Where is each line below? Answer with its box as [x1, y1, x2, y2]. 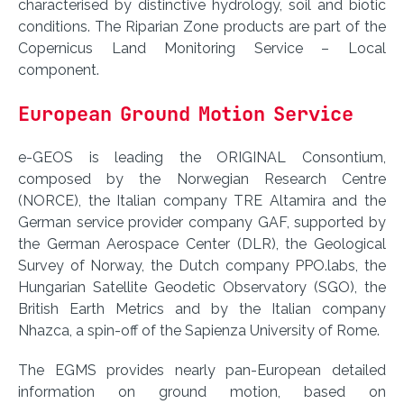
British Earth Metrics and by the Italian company [18, 300, 386, 318]
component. [18, 61, 99, 79]
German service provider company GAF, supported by [18, 214, 386, 232]
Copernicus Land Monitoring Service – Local [18, 40, 386, 58]
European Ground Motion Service [18, 101, 353, 128]
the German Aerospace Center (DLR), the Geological [18, 235, 386, 253]
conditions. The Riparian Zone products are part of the [18, 18, 386, 36]
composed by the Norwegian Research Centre [18, 170, 386, 188]
